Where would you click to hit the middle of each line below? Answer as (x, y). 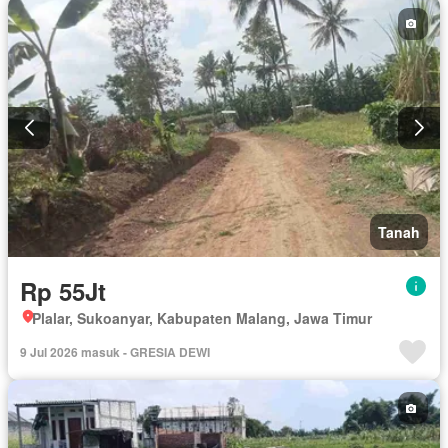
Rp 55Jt (63, 291)
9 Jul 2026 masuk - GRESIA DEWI (115, 352)
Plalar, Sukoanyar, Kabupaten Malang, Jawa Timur (202, 318)
